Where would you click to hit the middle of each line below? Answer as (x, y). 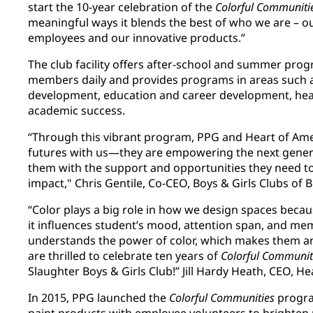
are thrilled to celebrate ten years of (124, 256)
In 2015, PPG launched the (99, 298)
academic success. (79, 111)
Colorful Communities (222, 298)
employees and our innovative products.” (138, 38)
